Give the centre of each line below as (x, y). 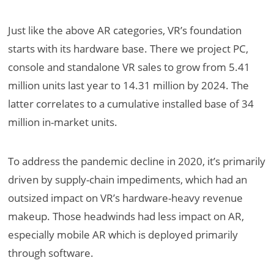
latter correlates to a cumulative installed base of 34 (131, 104)
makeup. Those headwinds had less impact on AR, (126, 217)
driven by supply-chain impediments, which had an (128, 180)
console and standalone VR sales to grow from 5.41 (129, 67)
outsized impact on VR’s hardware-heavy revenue (126, 198)
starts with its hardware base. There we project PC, (128, 49)
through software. (51, 253)
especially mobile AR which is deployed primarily (123, 235)
